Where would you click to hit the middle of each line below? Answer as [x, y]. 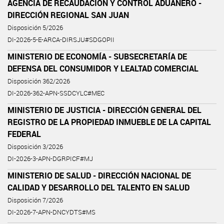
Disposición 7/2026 [35, 200]
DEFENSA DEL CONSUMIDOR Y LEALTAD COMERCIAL [103, 68]
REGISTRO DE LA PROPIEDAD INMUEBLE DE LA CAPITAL [109, 122]
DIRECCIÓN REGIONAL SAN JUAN [68, 15]
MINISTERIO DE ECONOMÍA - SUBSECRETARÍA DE [97, 56]
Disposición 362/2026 [39, 81]
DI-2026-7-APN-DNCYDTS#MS [51, 212]
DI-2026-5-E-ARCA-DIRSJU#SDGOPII [61, 39]
